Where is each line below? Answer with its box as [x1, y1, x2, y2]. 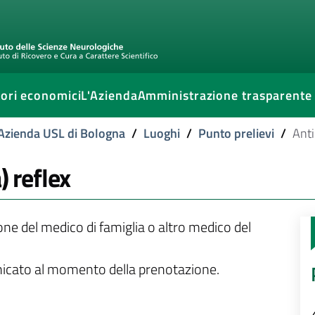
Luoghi [143, 124, 180, 143]
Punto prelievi [198, 124, 274, 143]
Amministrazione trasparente [137, 86, 312, 105]
